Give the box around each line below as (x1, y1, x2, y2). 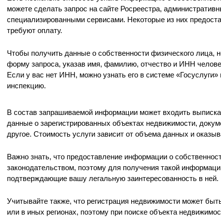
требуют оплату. (7, 26, 62, 35)
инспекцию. (7, 81, 46, 90)
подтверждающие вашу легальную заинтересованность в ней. (7, 174, 219, 183)
